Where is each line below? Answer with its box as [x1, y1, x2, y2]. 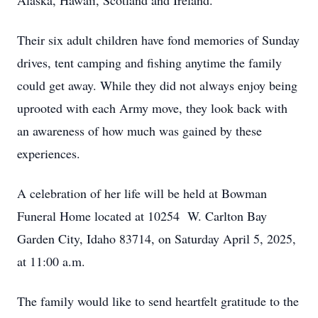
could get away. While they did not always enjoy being [17, 77, 297, 94]
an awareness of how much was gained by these [17, 122, 262, 139]
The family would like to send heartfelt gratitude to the [17, 292, 299, 309]
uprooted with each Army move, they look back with [17, 99, 287, 116]
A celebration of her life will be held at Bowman [17, 185, 267, 202]
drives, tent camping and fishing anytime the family [17, 54, 282, 71]
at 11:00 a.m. [17, 253, 85, 270]
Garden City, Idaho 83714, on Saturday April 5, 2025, [17, 230, 296, 247]
